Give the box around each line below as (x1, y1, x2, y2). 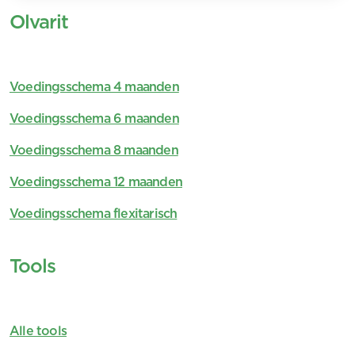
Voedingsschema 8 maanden (10, 143, 178, 158)
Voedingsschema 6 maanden (10, 111, 179, 127)
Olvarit (10, 10, 69, 34)
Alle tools (10, 323, 67, 339)
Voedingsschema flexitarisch (10, 206, 177, 222)
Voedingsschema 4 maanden (10, 79, 179, 95)
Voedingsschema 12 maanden (10, 174, 182, 190)
